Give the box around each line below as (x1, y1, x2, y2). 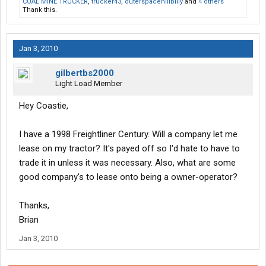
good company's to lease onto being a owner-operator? (19, 172, 237, 183)
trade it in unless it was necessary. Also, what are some (19, 157, 236, 169)
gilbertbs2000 (55, 68, 114, 79)
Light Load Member (55, 79, 122, 88)
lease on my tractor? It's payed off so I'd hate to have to (19, 143, 240, 154)
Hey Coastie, (19, 100, 68, 112)
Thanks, (19, 200, 49, 211)
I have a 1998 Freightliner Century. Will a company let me (19, 129, 237, 140)
